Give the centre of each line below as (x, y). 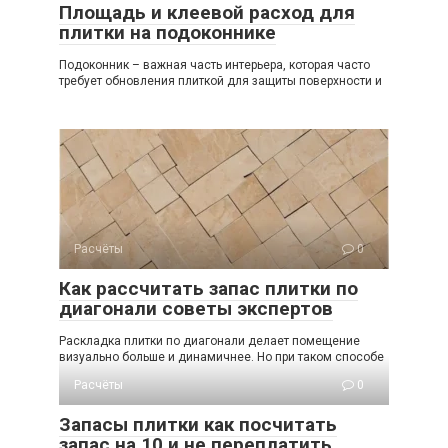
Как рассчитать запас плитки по (208, 289)
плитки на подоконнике (167, 33)
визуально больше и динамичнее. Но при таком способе (221, 357)
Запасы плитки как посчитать (198, 425)
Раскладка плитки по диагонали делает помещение (209, 341)
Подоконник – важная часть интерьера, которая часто (214, 65)
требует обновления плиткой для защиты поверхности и (220, 81)
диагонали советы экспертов (196, 309)
